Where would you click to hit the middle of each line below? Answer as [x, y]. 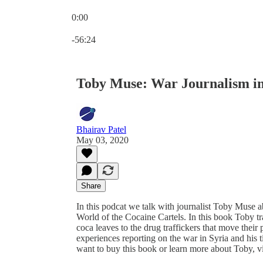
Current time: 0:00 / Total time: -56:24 [141, 27]
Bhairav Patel [101, 129]
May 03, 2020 [102, 140]
